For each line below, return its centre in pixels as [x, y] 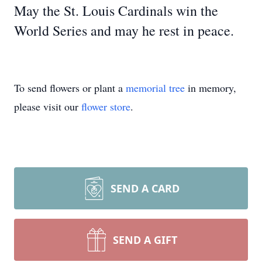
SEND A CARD [145, 188]
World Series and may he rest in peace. [124, 30]
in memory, [211, 88]
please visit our [48, 106]
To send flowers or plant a [70, 88]
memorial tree [155, 88]
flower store [106, 106]
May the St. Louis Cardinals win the [116, 11]
